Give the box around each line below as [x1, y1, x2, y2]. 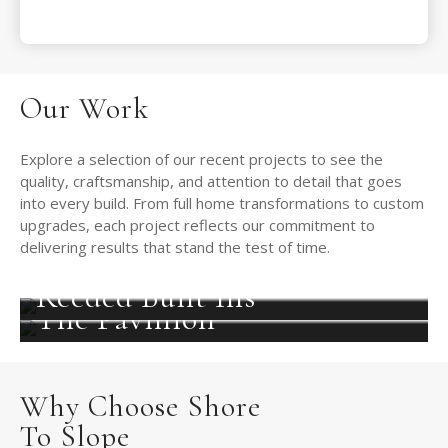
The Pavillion [36, 299, 216, 339]
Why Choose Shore [20, 388, 261, 426]
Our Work [20, 90, 149, 128]
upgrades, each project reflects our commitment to [20, 215, 375, 236]
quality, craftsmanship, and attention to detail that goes [20, 171, 402, 192]
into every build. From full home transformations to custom [20, 193, 424, 214]
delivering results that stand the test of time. [20, 237, 330, 258]
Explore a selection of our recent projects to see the [20, 149, 383, 170]
